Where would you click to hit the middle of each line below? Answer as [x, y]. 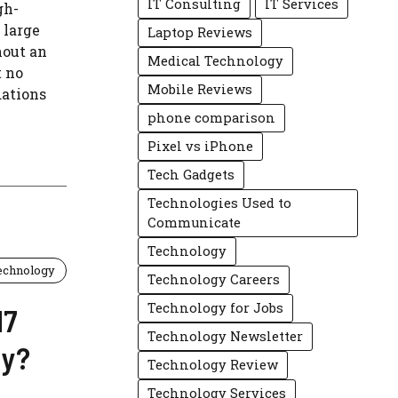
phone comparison [212, 118]
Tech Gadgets [191, 175]
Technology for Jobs [216, 308]
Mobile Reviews [200, 89]
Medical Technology [216, 61]
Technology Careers [214, 279]
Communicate [195, 223]
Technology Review [213, 365]
